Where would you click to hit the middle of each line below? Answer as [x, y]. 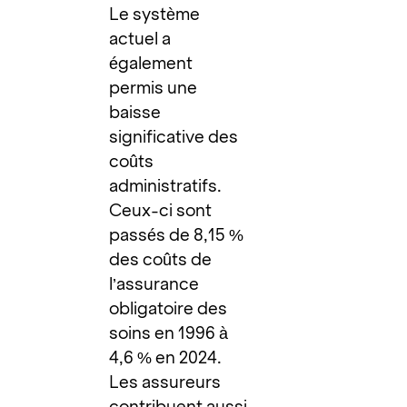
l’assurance [154, 283]
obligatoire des [169, 308]
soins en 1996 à [169, 333]
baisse [135, 112]
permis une [154, 87]
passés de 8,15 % [177, 234]
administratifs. [166, 185]
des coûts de [161, 259]
